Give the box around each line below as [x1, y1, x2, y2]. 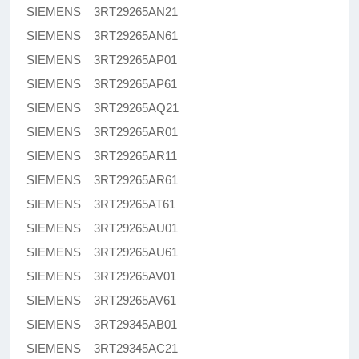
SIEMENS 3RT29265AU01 [26, 221, 179, 236]
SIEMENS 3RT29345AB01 [26, 317, 178, 332]
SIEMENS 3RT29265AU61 [26, 245, 179, 260]
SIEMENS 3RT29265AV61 [26, 293, 177, 308]
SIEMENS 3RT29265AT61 [26, 197, 176, 212]
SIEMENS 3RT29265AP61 [26, 77, 178, 91]
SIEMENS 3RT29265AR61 [26, 173, 179, 188]
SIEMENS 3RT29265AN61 [26, 29, 179, 43]
